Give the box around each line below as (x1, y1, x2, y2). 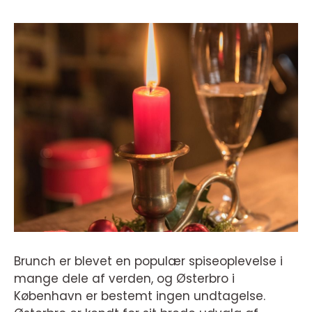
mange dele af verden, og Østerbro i (14, 270, 235, 287)
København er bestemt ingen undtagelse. (14, 288, 265, 304)
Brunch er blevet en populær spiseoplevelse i (14, 253, 283, 270)
